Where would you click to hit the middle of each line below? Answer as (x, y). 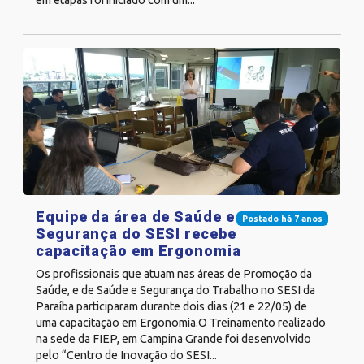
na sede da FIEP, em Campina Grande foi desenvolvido (173, 339)
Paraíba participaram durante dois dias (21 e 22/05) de (171, 307)
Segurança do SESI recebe (136, 234)
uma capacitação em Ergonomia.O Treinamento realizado (181, 323)
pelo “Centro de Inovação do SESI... (126, 355)
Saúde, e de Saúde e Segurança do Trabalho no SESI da (175, 290)
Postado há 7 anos (282, 219)
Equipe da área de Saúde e (135, 217)
